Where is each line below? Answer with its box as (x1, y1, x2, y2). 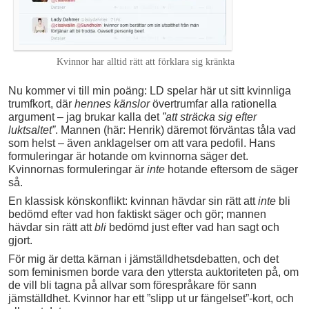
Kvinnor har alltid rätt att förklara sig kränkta (56, 57, 235, 68)
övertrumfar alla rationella (150, 98, 277, 110)
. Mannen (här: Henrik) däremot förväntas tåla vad (55, 124, 296, 137)
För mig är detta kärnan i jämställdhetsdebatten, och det (8, 253, 279, 266)
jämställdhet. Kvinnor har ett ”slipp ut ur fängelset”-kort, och (8, 292, 294, 305)
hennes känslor (74, 98, 150, 110)
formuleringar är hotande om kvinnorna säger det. (8, 150, 248, 163)
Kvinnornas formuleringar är (8, 163, 147, 176)
